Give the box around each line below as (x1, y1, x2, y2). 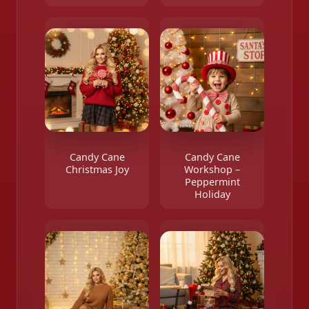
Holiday (194, 188, 230, 201)
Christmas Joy (65, 163, 129, 176)
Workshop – (184, 163, 240, 176)
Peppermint (184, 175, 240, 188)
